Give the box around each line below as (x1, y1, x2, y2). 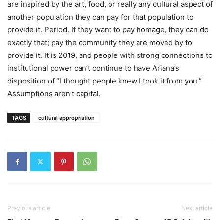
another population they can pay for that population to (7, 12, 193, 22)
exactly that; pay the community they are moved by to (7, 37, 192, 47)
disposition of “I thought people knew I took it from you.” (7, 76, 202, 85)
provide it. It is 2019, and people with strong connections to (7, 50, 213, 60)
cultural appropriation (38, 114, 95, 121)
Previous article (7, 204, 50, 212)
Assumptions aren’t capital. (7, 88, 101, 98)
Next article (181, 204, 213, 212)
